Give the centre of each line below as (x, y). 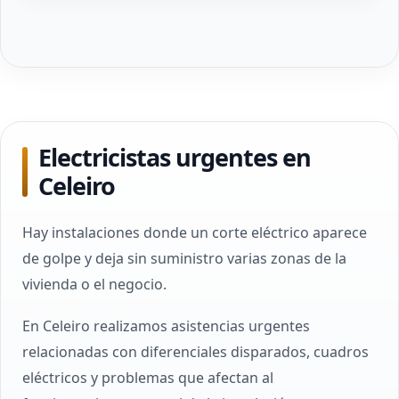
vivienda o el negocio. (94, 284)
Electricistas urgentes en (175, 157)
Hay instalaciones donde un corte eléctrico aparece (195, 232)
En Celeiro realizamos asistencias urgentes (166, 326)
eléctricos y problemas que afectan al (148, 378)
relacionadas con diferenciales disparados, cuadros (195, 352)
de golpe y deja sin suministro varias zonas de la (184, 258)
